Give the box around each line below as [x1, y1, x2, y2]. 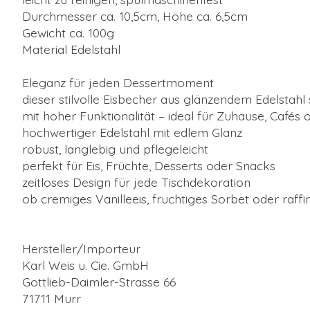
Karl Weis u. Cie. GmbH [22, 257, 149, 273]
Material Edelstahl [22, 42, 120, 57]
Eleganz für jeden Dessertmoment [22, 75, 214, 91]
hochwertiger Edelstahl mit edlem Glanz [22, 125, 242, 140]
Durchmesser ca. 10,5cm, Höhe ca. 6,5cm [22, 8, 248, 24]
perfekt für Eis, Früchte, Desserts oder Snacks [22, 158, 275, 174]
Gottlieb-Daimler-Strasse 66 [22, 274, 176, 290]
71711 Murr [22, 291, 81, 307]
